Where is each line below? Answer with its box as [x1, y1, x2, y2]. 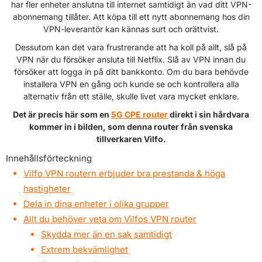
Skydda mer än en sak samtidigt [41, 228, 172, 240]
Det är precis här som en [13, 109, 111, 119]
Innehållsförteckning [6, 152, 92, 164]
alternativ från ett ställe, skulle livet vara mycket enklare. [23, 91, 239, 101]
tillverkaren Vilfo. [96, 133, 166, 144]
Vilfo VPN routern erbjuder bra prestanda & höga [23, 167, 225, 179]
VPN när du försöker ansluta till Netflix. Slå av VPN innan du [16, 54, 246, 64]
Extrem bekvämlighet [41, 243, 128, 255]
